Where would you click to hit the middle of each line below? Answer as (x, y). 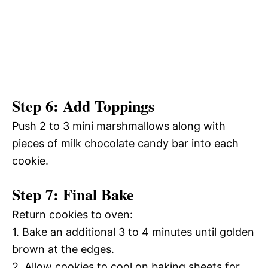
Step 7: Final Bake (73, 194)
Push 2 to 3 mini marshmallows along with (119, 126)
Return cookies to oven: (72, 214)
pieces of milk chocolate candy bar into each (125, 143)
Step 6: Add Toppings (83, 106)
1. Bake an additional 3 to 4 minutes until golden (133, 232)
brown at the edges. (63, 249)
